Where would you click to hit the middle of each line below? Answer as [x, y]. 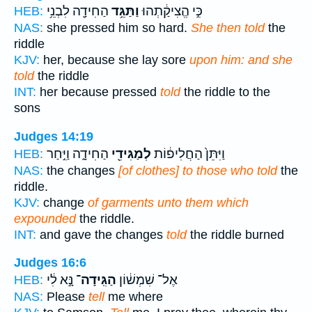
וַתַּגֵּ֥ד [124, 11]
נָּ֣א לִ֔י [60, 280]
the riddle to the [225, 92]
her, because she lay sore [115, 60]
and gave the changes [101, 234]
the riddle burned [235, 234]
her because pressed [98, 92]
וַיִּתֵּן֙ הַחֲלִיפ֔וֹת [188, 154]
